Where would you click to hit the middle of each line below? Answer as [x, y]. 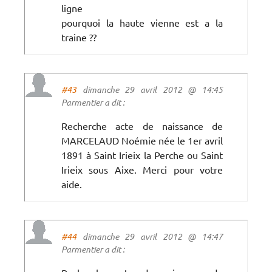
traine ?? [79, 37]
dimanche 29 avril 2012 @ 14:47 [150, 236]
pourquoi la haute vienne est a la [142, 22]
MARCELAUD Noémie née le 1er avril [142, 140]
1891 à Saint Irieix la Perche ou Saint [142, 155]
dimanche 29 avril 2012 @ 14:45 [150, 89]
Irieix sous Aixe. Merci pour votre [142, 169]
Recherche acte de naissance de [142, 125]
